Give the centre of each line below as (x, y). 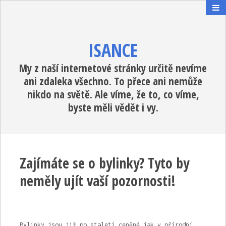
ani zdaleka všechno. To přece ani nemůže (113, 81)
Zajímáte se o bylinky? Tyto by (104, 163)
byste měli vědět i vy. (113, 107)
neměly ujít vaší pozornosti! (97, 181)
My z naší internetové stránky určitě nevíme (113, 68)
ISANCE (113, 50)
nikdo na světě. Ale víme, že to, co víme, (113, 94)
